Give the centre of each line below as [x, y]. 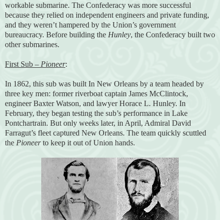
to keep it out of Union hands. [88, 142]
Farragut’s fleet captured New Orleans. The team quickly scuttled [106, 133]
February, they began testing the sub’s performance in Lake [96, 113]
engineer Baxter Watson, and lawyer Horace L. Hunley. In [95, 103]
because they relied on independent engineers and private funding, [107, 15]
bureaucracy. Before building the [56, 34]
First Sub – [23, 64]
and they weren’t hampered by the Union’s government [90, 25]
